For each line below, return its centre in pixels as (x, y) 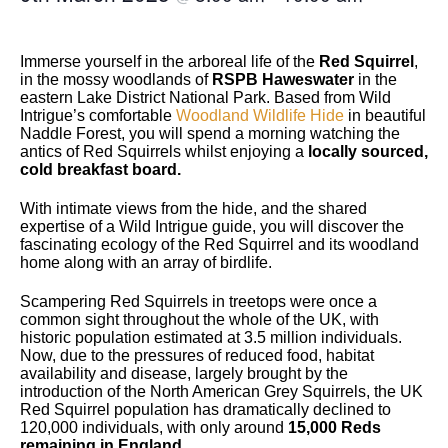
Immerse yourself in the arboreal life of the (169, 61)
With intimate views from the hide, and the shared (193, 208)
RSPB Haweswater (283, 79)
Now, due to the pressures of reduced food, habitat (197, 355)
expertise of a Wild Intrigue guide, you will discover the (212, 226)
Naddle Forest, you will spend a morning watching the (210, 133)
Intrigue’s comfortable (98, 115)
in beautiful (385, 115)
